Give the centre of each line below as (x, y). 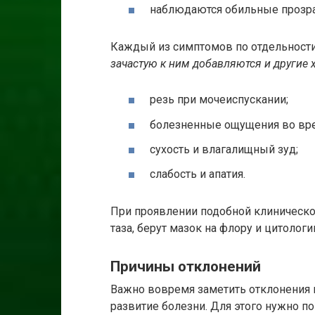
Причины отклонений (186, 266)
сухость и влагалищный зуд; (224, 149)
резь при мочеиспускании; (219, 100)
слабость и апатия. (198, 174)
